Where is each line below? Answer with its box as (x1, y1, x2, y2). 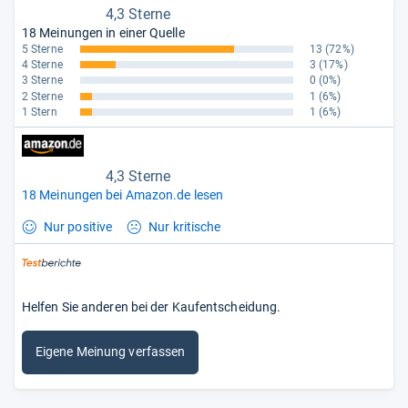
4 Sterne (22, 58, 63, 72)
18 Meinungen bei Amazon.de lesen (22, 187, 224, 202)
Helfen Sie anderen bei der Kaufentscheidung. (22, 299, 281, 314)
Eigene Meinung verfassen (36, 344, 186, 360)
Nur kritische (148, 219, 221, 234)
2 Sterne (22, 89, 63, 103)
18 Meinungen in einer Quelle (22, 25, 185, 40)
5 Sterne (22, 43, 63, 56)
